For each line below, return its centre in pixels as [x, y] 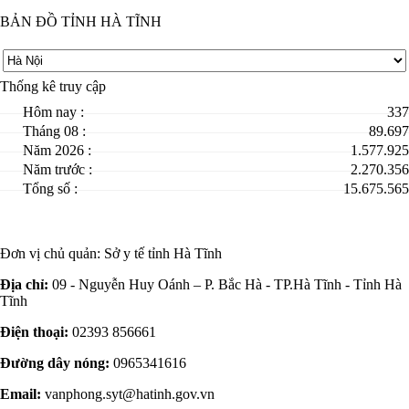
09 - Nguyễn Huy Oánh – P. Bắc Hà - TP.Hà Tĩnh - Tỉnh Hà [225, 285]
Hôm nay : [53, 112]
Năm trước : [58, 170]
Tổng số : [50, 189]
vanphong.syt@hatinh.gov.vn [128, 394]
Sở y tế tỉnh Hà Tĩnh [163, 254]
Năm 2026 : [57, 151]
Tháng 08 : [54, 131]
